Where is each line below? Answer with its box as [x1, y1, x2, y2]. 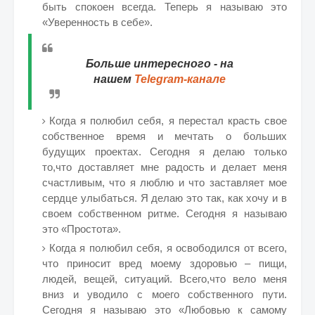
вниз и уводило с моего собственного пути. [42, 288, 287, 300]
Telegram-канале [134, 73, 226, 85]
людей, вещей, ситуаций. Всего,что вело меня [42, 273, 287, 285]
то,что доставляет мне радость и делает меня [42, 161, 287, 173]
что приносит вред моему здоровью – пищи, [42, 257, 287, 269]
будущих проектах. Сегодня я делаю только [42, 146, 287, 157]
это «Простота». [42, 223, 121, 235]
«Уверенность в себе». [42, 16, 153, 28]
